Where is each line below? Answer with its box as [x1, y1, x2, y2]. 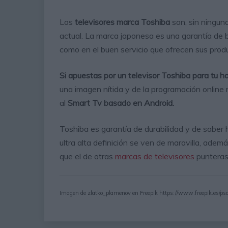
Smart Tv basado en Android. [66, 98, 174, 108]
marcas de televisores [115, 151, 194, 162]
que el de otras [60, 151, 115, 162]
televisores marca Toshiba [75, 17, 170, 27]
